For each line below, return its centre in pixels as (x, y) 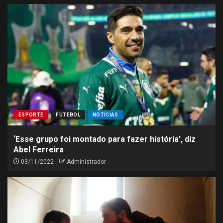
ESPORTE (31, 115)
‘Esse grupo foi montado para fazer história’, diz (105, 139)
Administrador (86, 162)
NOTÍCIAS (105, 115)
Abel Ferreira (39, 150)
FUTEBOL (68, 115)
